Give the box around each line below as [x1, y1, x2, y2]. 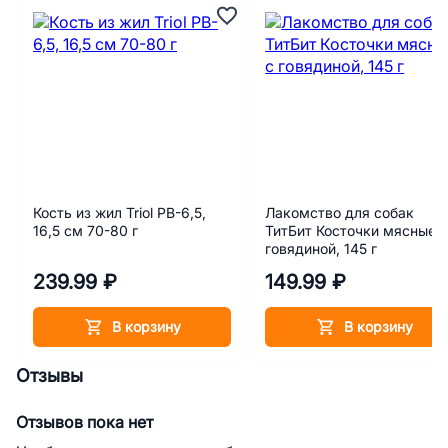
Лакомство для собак [265, 205, 415, 221]
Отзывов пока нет [16, 413, 153, 431]
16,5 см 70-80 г [33, 223, 138, 239]
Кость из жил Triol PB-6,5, [33, 205, 206, 221]
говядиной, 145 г [265, 241, 378, 257]
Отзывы [16, 365, 83, 386]
